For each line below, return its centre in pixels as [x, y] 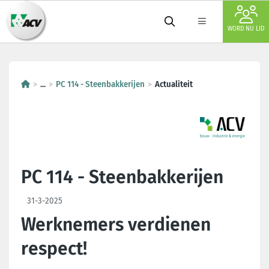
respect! [54, 249]
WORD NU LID [246, 29]
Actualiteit [174, 84]
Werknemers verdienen [116, 225]
